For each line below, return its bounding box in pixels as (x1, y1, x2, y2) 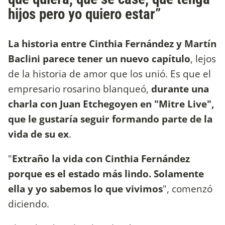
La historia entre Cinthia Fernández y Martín (8, 36, 216, 50)
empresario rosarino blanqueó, (8, 81, 151, 95)
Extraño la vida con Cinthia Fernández (12, 151, 190, 165)
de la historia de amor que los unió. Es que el (8, 66, 211, 80)
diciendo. (8, 196, 49, 210)
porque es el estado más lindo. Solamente (8, 166, 204, 180)
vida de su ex (8, 127, 69, 141)
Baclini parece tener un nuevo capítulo (8, 51, 190, 65)
